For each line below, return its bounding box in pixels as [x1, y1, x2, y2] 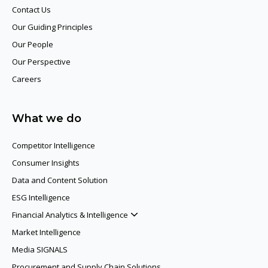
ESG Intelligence [12, 192, 70, 203]
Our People [12, 39, 53, 50]
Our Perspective [12, 56, 71, 68]
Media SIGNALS [12, 244, 68, 255]
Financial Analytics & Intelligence [12, 209, 128, 221]
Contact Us [12, 4, 51, 16]
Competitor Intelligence [12, 140, 95, 151]
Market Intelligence [12, 227, 81, 238]
